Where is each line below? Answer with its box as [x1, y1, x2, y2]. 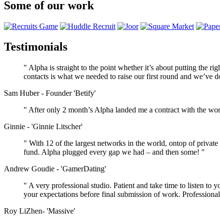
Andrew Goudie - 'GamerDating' [4, 165, 106, 173]
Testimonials [4, 40, 67, 54]
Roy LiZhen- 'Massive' [4, 207, 75, 216]
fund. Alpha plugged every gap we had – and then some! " [24, 148, 205, 157]
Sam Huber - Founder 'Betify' [4, 89, 96, 98]
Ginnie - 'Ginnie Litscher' [4, 122, 82, 131]
